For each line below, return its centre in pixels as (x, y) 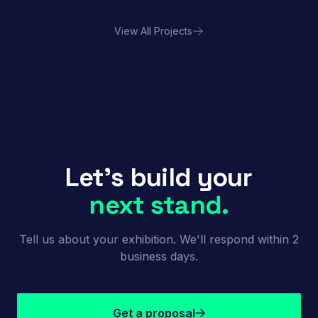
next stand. (159, 205)
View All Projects (153, 31)
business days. (159, 256)
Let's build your (159, 177)
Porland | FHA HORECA (90, 35)
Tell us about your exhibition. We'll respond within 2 (159, 239)
